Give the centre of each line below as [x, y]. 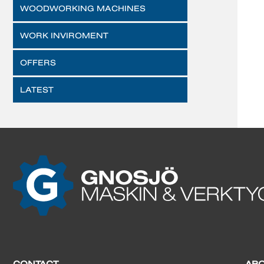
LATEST [37, 90]
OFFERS [38, 62]
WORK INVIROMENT [64, 35]
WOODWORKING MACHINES [83, 8]
